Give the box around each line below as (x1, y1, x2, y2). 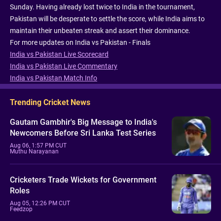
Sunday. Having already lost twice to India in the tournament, (10, 3, 195, 11)
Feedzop (10, 205, 33, 213)
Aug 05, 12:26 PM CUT (10, 199, 70, 207)
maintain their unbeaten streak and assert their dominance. (10, 27, 190, 35)
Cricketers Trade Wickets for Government (10, 175, 156, 184)
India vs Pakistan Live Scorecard (10, 50, 109, 59)
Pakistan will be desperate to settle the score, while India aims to (10, 15, 205, 23)
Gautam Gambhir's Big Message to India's (10, 117, 157, 127)
